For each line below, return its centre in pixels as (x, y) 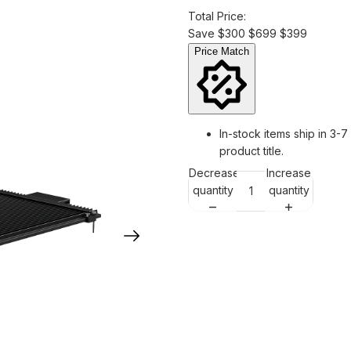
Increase (289, 173)
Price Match (222, 51)
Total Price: (217, 16)
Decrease (214, 173)
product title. (251, 150)
